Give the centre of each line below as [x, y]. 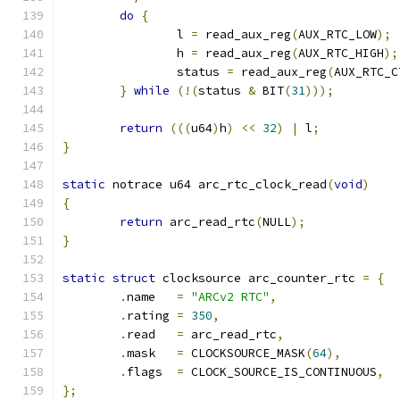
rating [152, 316]
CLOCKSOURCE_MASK [245, 353]
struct [134, 278]
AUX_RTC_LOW [337, 34]
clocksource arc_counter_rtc [259, 278]
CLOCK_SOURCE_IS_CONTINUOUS [280, 372]
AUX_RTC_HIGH [341, 53]
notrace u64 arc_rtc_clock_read [216, 184]
